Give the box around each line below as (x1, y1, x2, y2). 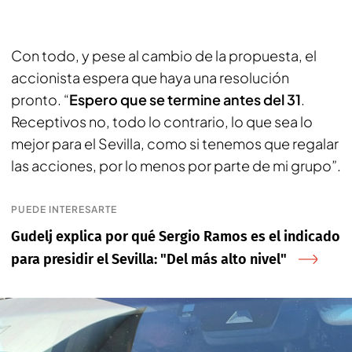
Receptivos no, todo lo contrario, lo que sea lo (11, 112, 313, 130)
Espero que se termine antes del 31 (69, 90, 301, 108)
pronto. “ (11, 90, 69, 108)
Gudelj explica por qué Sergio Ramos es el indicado (11, 228, 340, 245)
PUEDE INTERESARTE (11, 203, 118, 215)
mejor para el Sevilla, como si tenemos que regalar (11, 134, 339, 152)
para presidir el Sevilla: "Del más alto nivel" (11, 251, 287, 268)
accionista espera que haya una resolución (11, 68, 289, 86)
